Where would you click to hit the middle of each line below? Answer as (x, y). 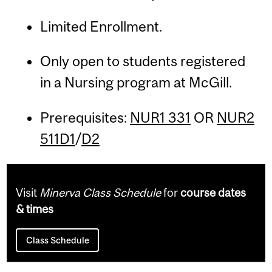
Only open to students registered (142, 61)
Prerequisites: (85, 117)
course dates (213, 193)
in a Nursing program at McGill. (136, 83)
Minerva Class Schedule (100, 193)
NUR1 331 (160, 117)
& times (35, 209)
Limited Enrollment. (101, 27)
